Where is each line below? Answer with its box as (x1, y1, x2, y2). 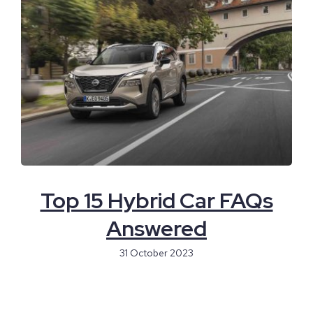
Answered (106, 213, 207, 243)
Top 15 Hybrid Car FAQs (40, 185, 273, 215)
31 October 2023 (119, 246, 194, 259)
